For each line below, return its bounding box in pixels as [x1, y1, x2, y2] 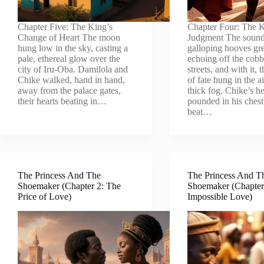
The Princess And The [18, 170, 101, 180]
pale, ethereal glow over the [18, 54, 120, 64]
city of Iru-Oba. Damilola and [18, 64, 128, 74]
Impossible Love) [187, 192, 253, 202]
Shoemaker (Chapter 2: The [18, 181, 121, 191]
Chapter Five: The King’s [18, 22, 113, 32]
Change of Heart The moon [18, 32, 120, 42]
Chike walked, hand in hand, [18, 75, 125, 85]
